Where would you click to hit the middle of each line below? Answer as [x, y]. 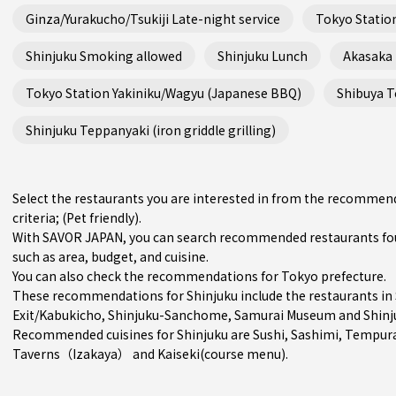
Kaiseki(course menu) [221, 354]
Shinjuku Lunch [263, 55]
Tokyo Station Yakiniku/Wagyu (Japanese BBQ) [164, 92]
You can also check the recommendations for [147, 276]
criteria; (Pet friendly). [77, 217]
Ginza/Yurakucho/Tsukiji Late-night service [153, 18]
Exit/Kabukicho [57, 315]
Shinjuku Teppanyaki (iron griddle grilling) [151, 129]
